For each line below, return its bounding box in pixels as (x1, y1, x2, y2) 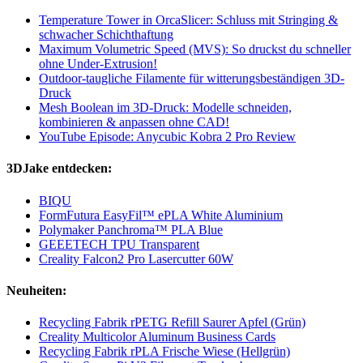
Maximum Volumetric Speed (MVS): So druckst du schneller (39, 42, 351, 57)
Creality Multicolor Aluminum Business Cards (39, 330, 275, 344)
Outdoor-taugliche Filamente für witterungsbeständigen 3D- (39, 71, 344, 86)
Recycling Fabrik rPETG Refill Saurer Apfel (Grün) (39, 315, 305, 330)
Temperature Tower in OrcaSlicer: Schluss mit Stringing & (39, 13, 338, 28)
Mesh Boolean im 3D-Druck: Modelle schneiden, (39, 100, 292, 115)
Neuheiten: (6, 283, 66, 297)
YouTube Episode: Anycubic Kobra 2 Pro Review (39, 130, 296, 144)
